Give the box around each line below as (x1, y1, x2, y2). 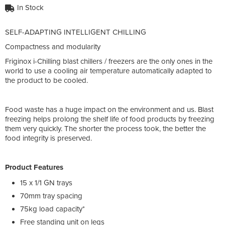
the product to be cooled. (5, 75, 88, 85)
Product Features (5, 162, 63, 172)
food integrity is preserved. (5, 133, 94, 143)
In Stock (17, 3, 44, 12)
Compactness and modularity (5, 42, 100, 51)
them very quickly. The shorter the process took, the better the (5, 124, 206, 133)
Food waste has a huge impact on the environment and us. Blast (5, 104, 213, 114)
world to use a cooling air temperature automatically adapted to (5, 66, 212, 75)
